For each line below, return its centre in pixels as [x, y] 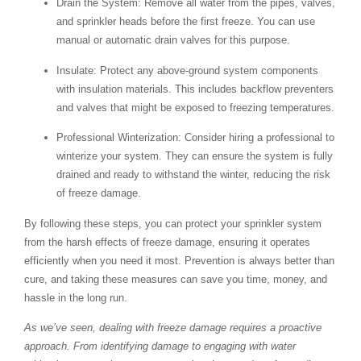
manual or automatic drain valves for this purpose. [173, 40]
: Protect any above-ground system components [206, 70]
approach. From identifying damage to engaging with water [160, 346]
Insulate [75, 70]
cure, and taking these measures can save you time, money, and [176, 279]
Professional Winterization [117, 138]
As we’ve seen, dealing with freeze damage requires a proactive [173, 328]
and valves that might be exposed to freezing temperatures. [195, 107]
